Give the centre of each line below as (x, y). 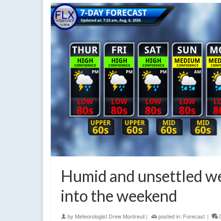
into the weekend (119, 196)
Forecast (194, 216)
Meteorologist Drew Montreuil (110, 216)
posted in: (170, 216)
